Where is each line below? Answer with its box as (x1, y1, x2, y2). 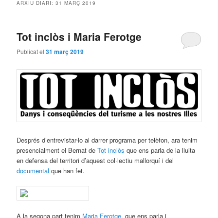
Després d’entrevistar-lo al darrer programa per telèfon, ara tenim (17, 135, 198, 145)
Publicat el (17, 47, 46, 56)
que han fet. (49, 165, 85, 175)
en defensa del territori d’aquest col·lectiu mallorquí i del (17, 155, 174, 165)
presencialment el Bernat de (17, 145, 98, 155)
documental (17, 165, 50, 175)
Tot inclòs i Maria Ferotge (17, 29, 142, 44)
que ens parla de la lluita (125, 145, 196, 155)
